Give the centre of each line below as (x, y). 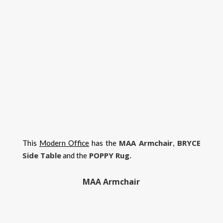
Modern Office (64, 143)
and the (74, 155)
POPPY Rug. (109, 155)
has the (104, 143)
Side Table (42, 155)
